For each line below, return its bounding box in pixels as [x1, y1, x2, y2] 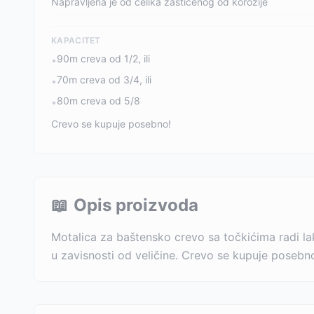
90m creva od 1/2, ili [57, 53, 150, 64]
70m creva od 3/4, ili [57, 74, 151, 86]
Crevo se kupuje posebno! [51, 118, 171, 130]
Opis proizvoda [74, 195, 198, 215]
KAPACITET [51, 35, 101, 46]
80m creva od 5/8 [57, 95, 140, 107]
